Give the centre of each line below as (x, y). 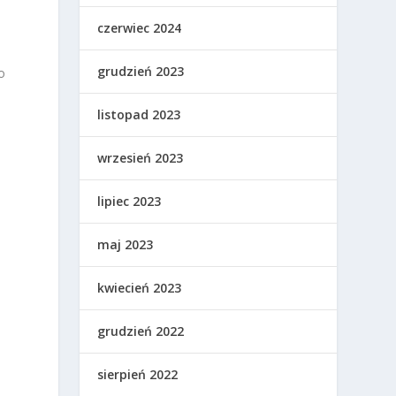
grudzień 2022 (141, 331)
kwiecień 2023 (140, 288)
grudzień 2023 (141, 72)
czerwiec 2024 (140, 28)
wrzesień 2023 (141, 158)
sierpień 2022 (138, 375)
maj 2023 (126, 245)
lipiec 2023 (129, 202)
